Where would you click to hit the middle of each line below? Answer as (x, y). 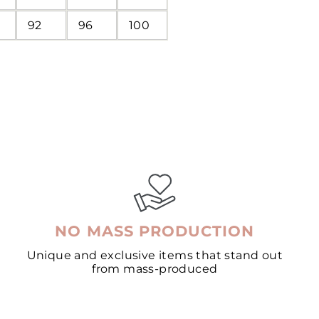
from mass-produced (155, 268)
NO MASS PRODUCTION (155, 231)
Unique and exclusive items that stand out (155, 255)
